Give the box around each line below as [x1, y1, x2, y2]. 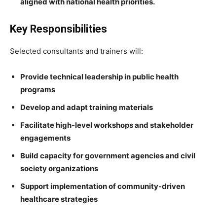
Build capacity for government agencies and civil [20, 151, 195, 160]
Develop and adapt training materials [20, 103, 153, 112]
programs [20, 85, 55, 94]
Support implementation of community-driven [20, 182, 185, 191]
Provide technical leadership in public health [20, 72, 179, 81]
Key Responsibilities [10, 23, 107, 35]
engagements [20, 133, 71, 143]
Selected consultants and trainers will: [10, 46, 143, 56]
